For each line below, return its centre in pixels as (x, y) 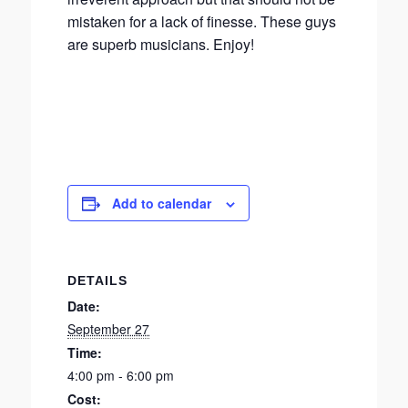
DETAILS (97, 280)
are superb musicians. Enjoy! (161, 44)
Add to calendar (162, 203)
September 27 (108, 329)
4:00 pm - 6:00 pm (121, 375)
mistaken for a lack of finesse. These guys (202, 21)
